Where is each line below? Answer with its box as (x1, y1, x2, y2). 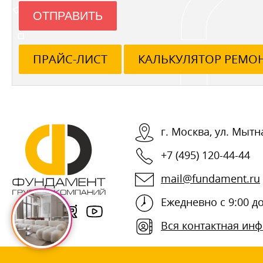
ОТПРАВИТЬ (33, 9, 103, 22)
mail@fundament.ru (161, 171, 260, 186)
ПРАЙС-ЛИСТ (33, 50, 107, 67)
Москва (171, 124, 210, 139)
